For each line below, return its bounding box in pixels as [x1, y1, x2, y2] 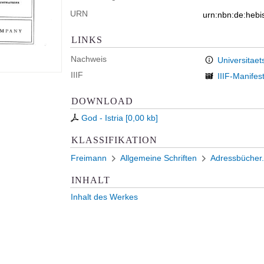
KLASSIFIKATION [71, 134, 157, 145]
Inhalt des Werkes [71, 192, 138, 202]
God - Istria [81, 113, 123, 123]
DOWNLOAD [71, 95, 133, 106]
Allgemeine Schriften [120, 153, 197, 163]
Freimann [71, 153, 107, 163]
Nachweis [71, 54, 107, 64]
